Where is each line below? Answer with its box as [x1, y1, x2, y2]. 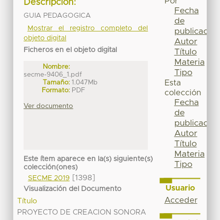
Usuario [165, 184, 195, 192]
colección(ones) [24, 164, 78, 171]
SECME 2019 [27, 175, 70, 182]
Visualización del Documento [24, 185, 122, 192]
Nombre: [43, 63, 70, 70]
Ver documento [24, 102, 74, 110]
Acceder [164, 196, 197, 204]
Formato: [42, 86, 70, 94]
